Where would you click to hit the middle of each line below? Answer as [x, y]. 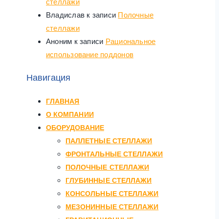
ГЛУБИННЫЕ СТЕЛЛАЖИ [109, 180]
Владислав [66, 15]
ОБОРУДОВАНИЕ [75, 127]
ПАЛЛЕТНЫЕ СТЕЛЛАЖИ [109, 141]
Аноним [59, 41]
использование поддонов [90, 54]
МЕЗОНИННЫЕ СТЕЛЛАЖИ [112, 207]
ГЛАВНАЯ [63, 101]
